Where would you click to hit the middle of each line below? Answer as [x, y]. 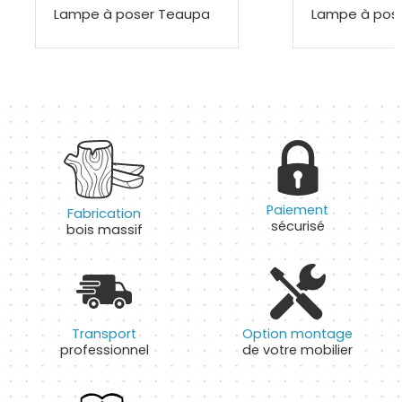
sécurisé [297, 226]
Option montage [298, 334]
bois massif [104, 230]
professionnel [104, 350]
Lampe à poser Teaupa [131, 14]
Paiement [298, 210]
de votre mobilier [298, 350]
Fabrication [105, 214]
